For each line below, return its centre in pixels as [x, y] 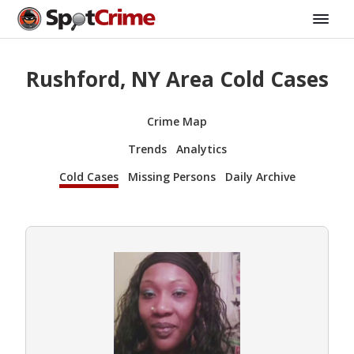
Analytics [201, 149]
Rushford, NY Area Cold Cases [177, 79]
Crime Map [177, 121]
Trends [147, 149]
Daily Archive [260, 176]
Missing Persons [171, 176]
